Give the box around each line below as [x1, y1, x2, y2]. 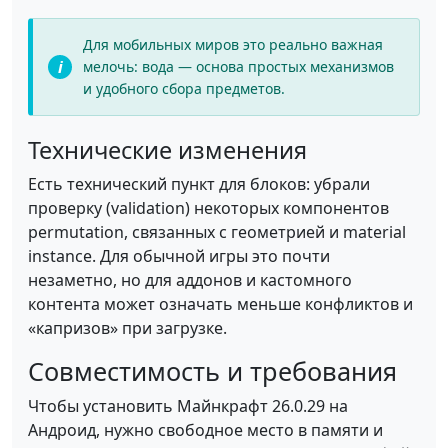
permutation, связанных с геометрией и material [28, 221, 406, 243]
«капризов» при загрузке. [28, 317, 227, 339]
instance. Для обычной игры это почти [28, 245, 330, 267]
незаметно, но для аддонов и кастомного [28, 269, 352, 291]
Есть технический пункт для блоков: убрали [28, 173, 370, 195]
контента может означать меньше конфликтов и [28, 293, 413, 315]
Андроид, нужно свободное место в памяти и [28, 419, 383, 441]
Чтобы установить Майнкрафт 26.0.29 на [28, 395, 348, 417]
